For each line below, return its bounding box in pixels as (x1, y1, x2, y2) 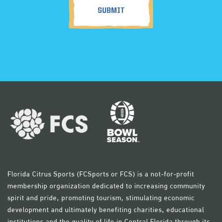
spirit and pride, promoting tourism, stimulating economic (7, 194, 195, 202)
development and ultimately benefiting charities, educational (7, 206, 204, 214)
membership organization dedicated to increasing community (7, 182, 205, 190)
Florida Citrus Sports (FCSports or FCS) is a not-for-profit (7, 170, 194, 178)
